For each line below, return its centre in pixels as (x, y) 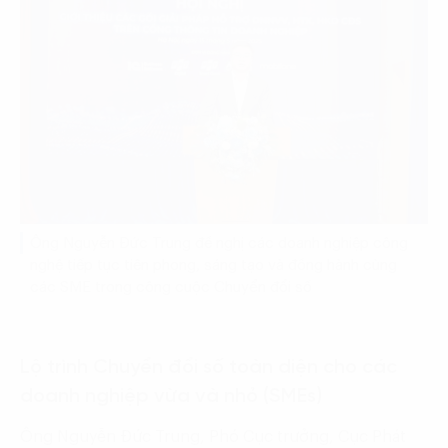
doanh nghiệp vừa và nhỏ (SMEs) (173, 396)
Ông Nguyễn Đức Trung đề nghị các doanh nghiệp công (219, 243)
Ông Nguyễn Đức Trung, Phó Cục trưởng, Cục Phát (213, 436)
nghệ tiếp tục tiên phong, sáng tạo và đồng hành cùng (213, 265)
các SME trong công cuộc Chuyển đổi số (171, 287)
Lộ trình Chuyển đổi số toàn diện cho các (208, 367)
